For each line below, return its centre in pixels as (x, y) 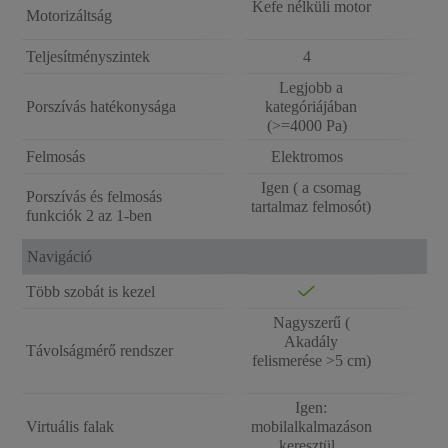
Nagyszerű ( (311, 322)
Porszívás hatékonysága (100, 106)
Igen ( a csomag (311, 187)
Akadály (311, 341)
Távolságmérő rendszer (99, 350)
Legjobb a (311, 87)
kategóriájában (311, 106)
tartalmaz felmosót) (311, 206)
